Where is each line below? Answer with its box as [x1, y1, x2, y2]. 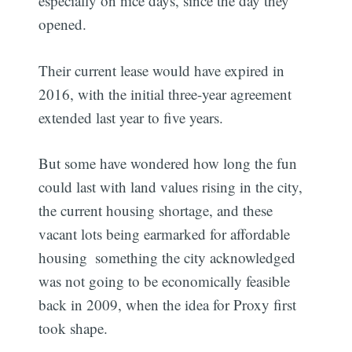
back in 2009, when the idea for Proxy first [38, 295, 297, 315]
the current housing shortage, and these [38, 200, 273, 221]
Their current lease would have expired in [38, 60, 285, 80]
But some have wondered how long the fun [38, 153, 298, 174]
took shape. [38, 318, 108, 339]
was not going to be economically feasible [38, 271, 291, 291]
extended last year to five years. [38, 107, 224, 127]
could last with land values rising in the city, [38, 177, 303, 197]
